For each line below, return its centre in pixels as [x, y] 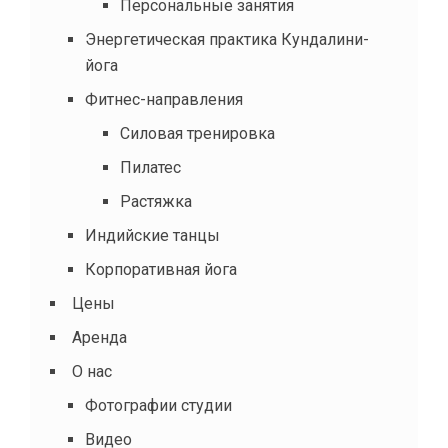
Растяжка [156, 201]
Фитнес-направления [164, 99]
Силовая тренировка [197, 133]
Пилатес [150, 167]
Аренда [99, 337]
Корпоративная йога [161, 269]
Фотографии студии [158, 405]
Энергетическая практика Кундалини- [227, 39]
